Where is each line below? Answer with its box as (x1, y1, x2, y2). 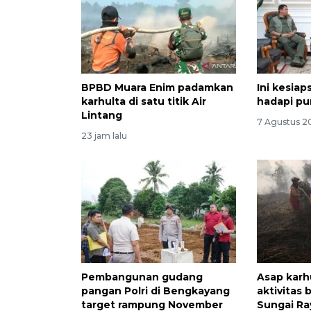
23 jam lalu (81, 131, 127, 142)
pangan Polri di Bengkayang (81, 285, 230, 298)
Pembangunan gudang (81, 271, 203, 284)
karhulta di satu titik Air (81, 95, 206, 108)
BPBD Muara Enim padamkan (81, 81, 233, 94)
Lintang (81, 109, 122, 122)
